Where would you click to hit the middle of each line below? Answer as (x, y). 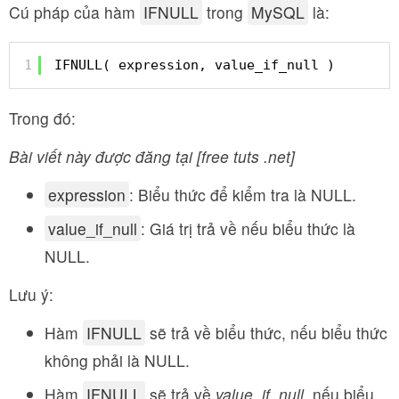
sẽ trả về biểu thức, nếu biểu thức (266, 333)
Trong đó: (42, 118)
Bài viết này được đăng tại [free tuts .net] (152, 156)
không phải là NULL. (117, 360)
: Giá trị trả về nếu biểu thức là (248, 228)
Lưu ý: (31, 294)
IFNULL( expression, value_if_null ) (195, 65)
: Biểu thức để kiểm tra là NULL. (243, 195)
